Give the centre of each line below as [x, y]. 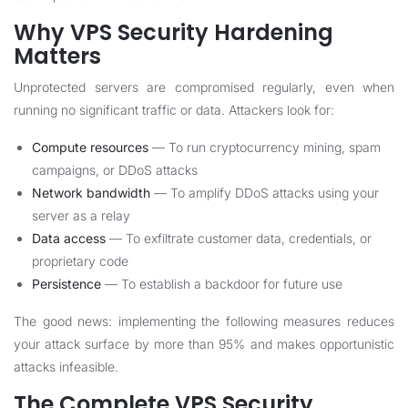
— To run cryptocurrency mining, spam [265, 147]
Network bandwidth [91, 193]
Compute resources [90, 147]
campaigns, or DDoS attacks [115, 170]
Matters [57, 56]
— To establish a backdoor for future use [222, 284]
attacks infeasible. [66, 367]
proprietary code [80, 261]
